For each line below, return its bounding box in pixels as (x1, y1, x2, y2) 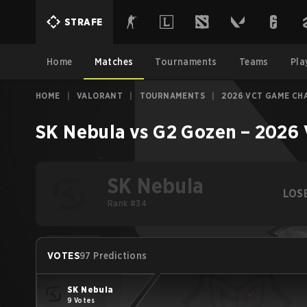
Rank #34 (108, 198, 147, 208)
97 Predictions (79, 250, 147, 261)
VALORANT (77, 90, 123, 101)
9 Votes (67, 295, 95, 304)
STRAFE (64, 16, 103, 27)
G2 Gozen (153, 120, 236, 143)
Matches (94, 56, 134, 67)
